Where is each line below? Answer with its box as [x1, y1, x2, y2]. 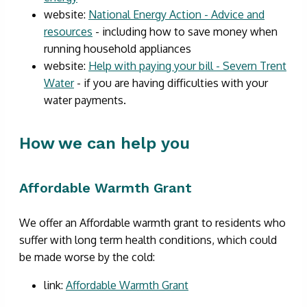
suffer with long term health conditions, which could [19, 232, 277, 247]
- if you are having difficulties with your [74, 75, 268, 90]
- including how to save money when [93, 24, 278, 38]
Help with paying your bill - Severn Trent [88, 58, 286, 73]
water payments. [44, 93, 126, 107]
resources [44, 24, 93, 38]
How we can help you [19, 133, 190, 153]
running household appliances [44, 41, 191, 56]
